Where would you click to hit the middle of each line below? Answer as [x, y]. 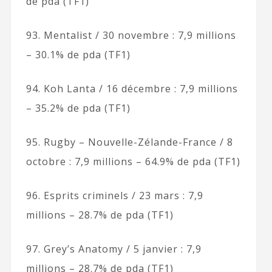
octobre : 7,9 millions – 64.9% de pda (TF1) [133, 161]
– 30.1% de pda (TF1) [78, 54]
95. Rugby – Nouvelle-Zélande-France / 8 [129, 142]
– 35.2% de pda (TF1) [78, 108]
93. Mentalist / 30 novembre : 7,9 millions [131, 35]
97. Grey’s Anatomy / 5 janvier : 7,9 [114, 249]
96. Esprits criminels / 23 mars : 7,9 [114, 195]
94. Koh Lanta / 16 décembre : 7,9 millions [132, 88]
